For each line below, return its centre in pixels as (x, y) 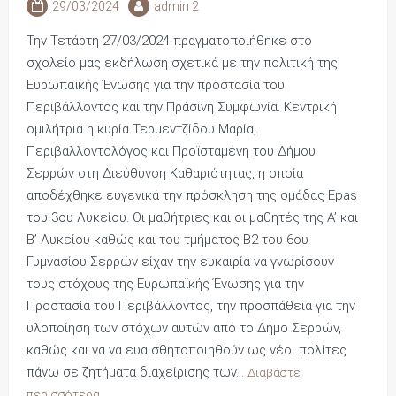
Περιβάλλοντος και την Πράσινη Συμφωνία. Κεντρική (182, 107)
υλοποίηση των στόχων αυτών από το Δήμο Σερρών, (184, 328)
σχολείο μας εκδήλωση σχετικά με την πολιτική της (182, 63)
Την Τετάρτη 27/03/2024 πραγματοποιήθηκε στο (169, 41)
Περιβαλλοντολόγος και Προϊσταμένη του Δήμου (171, 151)
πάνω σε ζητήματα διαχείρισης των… (137, 372)
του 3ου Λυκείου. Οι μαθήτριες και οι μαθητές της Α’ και (192, 217)
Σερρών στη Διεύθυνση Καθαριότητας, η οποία (165, 173)
